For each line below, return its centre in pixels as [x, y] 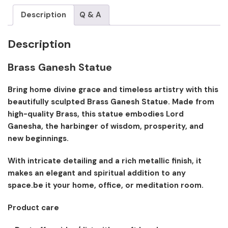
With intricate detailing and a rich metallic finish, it [105, 161]
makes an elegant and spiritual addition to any [97, 173]
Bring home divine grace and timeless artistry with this [113, 89]
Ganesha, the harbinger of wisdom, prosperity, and [106, 126]
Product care [33, 207]
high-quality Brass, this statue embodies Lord [96, 114]
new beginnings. [38, 138]
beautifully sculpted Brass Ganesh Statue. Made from [111, 102]
